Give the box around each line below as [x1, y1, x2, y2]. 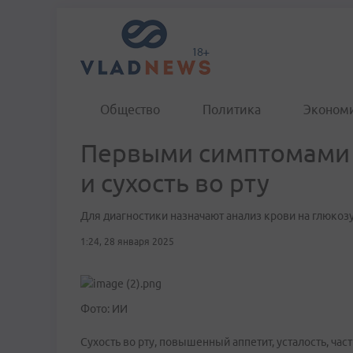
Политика [203, 102, 261, 117]
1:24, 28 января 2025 [80, 236, 174, 247]
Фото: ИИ [80, 303, 128, 315]
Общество [100, 102, 160, 117]
